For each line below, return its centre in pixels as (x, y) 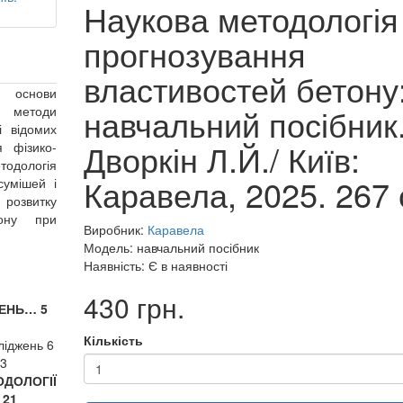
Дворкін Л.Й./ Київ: (221, 159)
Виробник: (115, 229)
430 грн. (134, 307)
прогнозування (194, 54)
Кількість (113, 340)
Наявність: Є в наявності (155, 265)
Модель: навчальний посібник (171, 247)
